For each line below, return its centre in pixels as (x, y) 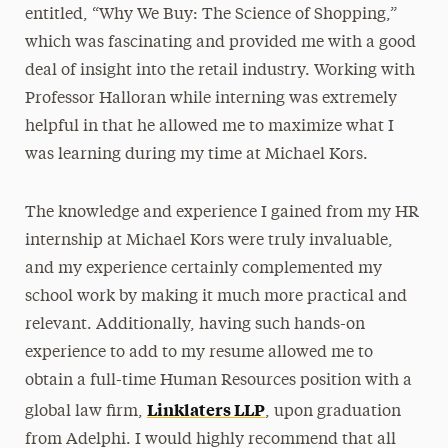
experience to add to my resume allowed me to (198, 353)
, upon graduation (332, 412)
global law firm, (85, 412)
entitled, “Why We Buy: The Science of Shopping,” (210, 15)
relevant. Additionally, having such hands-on (194, 325)
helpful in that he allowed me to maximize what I (209, 127)
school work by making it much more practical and (215, 297)
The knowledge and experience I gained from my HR (221, 213)
